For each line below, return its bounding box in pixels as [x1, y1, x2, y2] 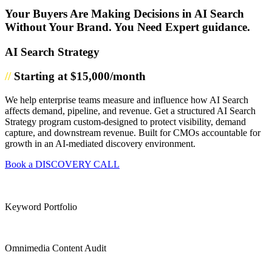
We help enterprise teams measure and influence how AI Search [5, 94, 248, 105]
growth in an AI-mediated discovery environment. [5, 138, 195, 149]
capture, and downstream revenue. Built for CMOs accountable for [5, 127, 260, 138]
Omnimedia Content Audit [5, 242, 106, 253]
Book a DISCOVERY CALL [5, 158, 120, 169]
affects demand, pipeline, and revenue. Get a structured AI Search [5, 105, 256, 116]
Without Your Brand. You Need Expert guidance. [5, 20, 250, 33]
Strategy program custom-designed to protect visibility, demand [5, 116, 246, 127]
